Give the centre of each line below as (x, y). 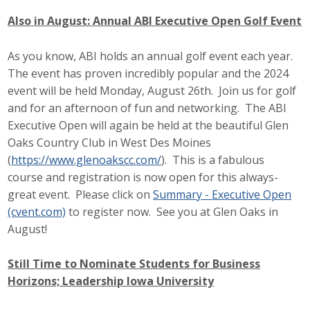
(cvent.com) (37, 211)
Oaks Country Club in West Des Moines (110, 142)
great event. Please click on (81, 194)
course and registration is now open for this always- (143, 177)
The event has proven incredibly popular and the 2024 (148, 73)
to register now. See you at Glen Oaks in (172, 211)
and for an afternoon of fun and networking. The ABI (147, 108)
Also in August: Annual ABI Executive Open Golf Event (155, 21)
